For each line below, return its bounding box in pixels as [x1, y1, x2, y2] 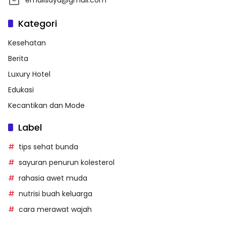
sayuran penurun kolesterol [19, 157, 115, 167]
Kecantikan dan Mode [8, 100, 85, 110]
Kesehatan [8, 37, 46, 48]
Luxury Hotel [8, 69, 50, 79]
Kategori [18, 17, 57, 30]
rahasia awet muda [19, 173, 87, 183]
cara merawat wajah [19, 204, 92, 214]
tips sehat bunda [19, 141, 78, 152]
